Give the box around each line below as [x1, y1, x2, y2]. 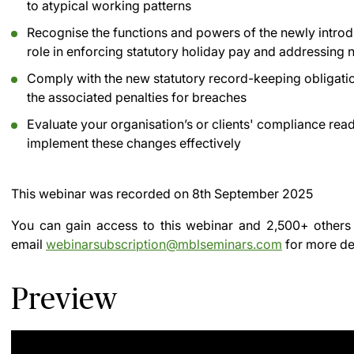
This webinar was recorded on [11, 186, 192, 201]
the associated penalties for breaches [27, 89, 247, 105]
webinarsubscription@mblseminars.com [46, 236, 282, 252]
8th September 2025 [192, 186, 313, 201]
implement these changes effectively [27, 135, 241, 151]
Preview [11, 281, 118, 315]
